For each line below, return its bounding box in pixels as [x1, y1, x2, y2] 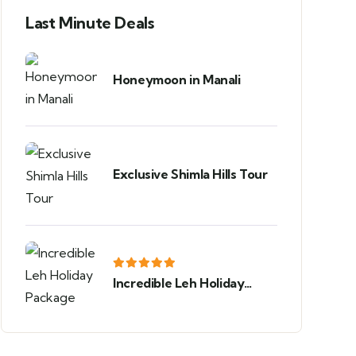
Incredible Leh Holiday [113, 275, 245, 291]
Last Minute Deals [25, 13, 154, 33]
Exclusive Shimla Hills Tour [113, 165, 268, 182]
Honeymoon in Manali [113, 71, 241, 87]
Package [113, 292, 165, 308]
